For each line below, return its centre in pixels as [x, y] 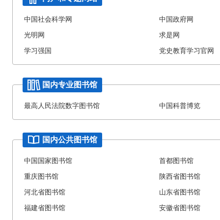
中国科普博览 [180, 106]
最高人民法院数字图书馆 [62, 106]
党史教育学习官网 [187, 51]
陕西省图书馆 [180, 177]
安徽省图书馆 [180, 208]
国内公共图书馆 [70, 139]
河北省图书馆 [44, 192]
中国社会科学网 [48, 19]
